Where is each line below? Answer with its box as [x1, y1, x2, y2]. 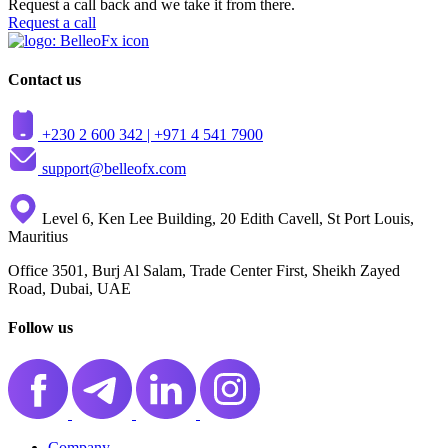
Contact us [8, 70, 81, 88]
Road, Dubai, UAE [8, 280, 131, 298]
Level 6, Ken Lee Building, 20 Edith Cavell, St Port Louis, [38, 210, 414, 228]
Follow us [8, 319, 73, 337]
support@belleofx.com [42, 160, 186, 178]
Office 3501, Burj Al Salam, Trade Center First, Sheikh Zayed [8, 262, 400, 280]
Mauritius [8, 228, 68, 246]
